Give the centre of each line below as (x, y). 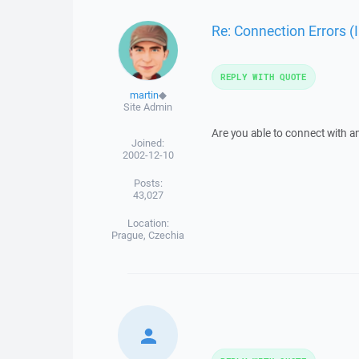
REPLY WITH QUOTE (263, 77)
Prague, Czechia (148, 235)
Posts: (148, 183)
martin (144, 95)
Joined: (148, 143)
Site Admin (148, 107)
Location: (148, 223)
